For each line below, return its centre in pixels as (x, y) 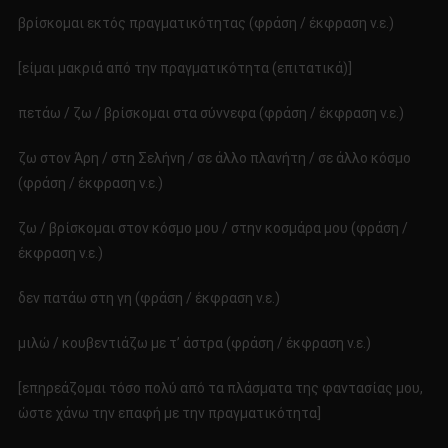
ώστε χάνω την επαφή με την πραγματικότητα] (169, 413)
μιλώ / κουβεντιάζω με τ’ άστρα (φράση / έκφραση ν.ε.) (194, 343)
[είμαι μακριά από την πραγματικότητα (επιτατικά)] (184, 68)
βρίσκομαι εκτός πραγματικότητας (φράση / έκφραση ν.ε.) (205, 23)
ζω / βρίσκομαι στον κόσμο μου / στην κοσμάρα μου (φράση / (212, 228)
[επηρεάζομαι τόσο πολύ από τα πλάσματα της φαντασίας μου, (220, 388)
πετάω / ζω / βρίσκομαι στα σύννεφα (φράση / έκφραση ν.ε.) (210, 113)
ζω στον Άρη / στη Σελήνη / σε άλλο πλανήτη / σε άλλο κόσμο (214, 158)
